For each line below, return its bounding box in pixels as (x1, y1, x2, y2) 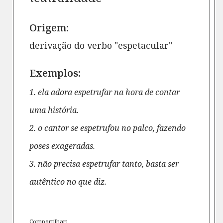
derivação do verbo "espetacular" (29, 39, 173, 51)
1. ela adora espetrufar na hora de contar (29, 87, 180, 98)
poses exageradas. (29, 140, 96, 151)
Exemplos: (29, 66, 81, 80)
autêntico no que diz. (29, 176, 107, 187)
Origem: (29, 21, 69, 34)
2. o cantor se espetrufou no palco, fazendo (29, 122, 186, 133)
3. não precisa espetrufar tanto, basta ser (29, 158, 179, 169)
